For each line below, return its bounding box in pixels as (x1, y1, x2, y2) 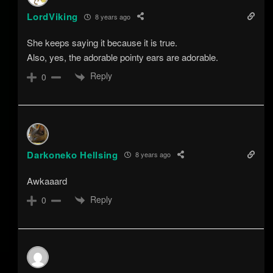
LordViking (27, 10, 79, 24)
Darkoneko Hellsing (27, 147, 118, 161)
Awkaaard (27, 174, 68, 187)
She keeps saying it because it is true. (27, 36, 178, 49)
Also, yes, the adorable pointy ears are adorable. (27, 51, 219, 64)
